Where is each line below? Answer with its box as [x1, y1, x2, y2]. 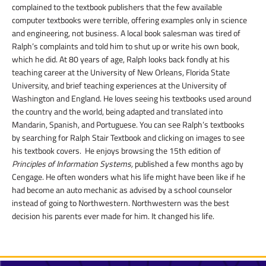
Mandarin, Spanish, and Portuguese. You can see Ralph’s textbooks [12, 118, 245, 131]
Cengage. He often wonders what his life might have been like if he [12, 170, 245, 183]
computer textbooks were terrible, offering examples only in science [12, 14, 247, 26]
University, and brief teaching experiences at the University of [12, 79, 227, 91]
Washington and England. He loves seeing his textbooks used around [12, 92, 251, 104]
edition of [186, 144, 221, 157]
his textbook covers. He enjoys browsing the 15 [12, 144, 179, 157]
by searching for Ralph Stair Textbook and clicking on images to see [12, 131, 245, 144]
